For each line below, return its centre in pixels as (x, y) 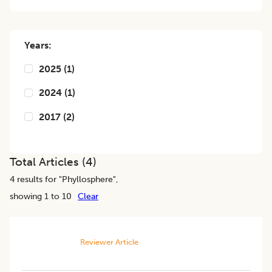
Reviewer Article (109, 242)
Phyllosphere (87, 179)
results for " (38, 179)
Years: (38, 45)
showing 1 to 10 (41, 196)
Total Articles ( (48, 162)
